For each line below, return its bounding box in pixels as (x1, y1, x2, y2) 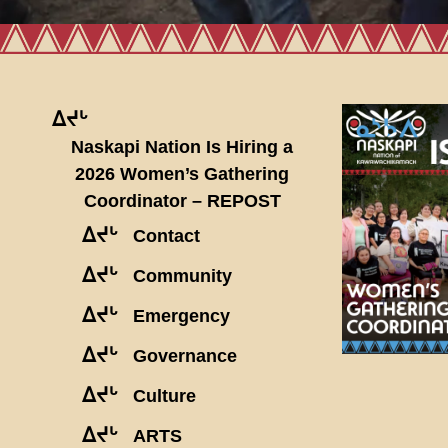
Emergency (133, 305, 230, 326)
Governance (133, 345, 237, 366)
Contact (133, 225, 200, 246)
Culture (133, 385, 196, 406)
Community (133, 265, 232, 286)
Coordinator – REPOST (83, 190, 281, 211)
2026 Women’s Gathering (75, 163, 289, 184)
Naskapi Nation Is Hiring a (71, 136, 293, 157)
